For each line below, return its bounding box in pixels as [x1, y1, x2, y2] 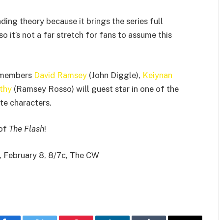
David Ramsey [34, 70, 87, 80]
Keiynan [142, 70, 172, 80]
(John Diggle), [87, 70, 142, 80]
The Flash [9, 124, 44, 134]
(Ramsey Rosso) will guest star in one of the [12, 83, 179, 94]
